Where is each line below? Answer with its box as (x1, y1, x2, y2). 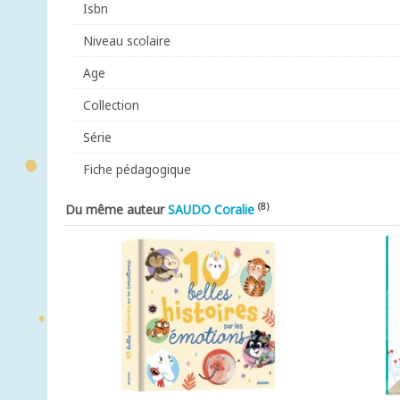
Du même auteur (65, 201, 168, 218)
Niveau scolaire (83, 32, 171, 49)
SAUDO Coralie (168, 201, 254, 218)
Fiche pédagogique (83, 161, 191, 178)
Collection (83, 96, 139, 113)
